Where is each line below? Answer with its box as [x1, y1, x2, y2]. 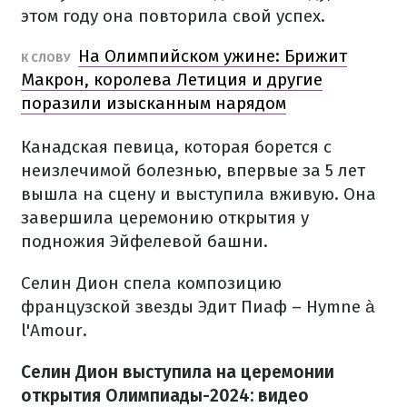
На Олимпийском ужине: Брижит [78, 45, 347, 66]
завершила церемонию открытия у [21, 207, 309, 228]
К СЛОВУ [21, 51, 74, 65]
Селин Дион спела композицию [21, 273, 282, 293]
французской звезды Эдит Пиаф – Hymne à [21, 296, 375, 317]
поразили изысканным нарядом [21, 93, 286, 114]
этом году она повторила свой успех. [21, 5, 325, 26]
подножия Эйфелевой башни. [21, 231, 268, 252]
